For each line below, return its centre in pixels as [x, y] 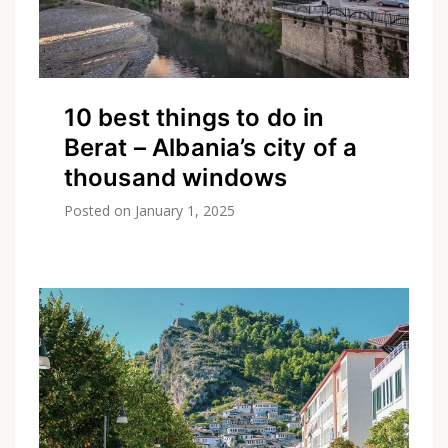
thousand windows [175, 178]
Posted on [99, 211]
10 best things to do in [194, 118]
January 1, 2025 [185, 211]
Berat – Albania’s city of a [210, 148]
